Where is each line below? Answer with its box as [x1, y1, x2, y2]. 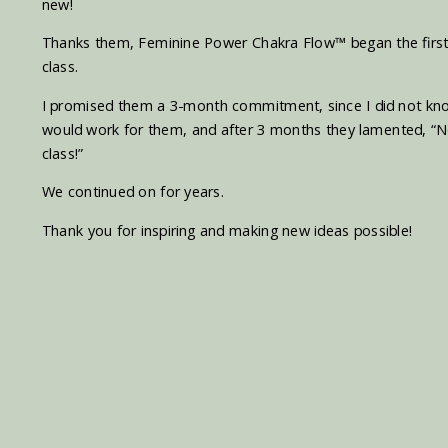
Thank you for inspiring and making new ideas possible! [41, 220, 412, 241]
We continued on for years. [41, 181, 224, 202]
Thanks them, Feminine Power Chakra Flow [41, 33, 336, 53]
